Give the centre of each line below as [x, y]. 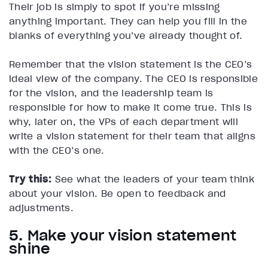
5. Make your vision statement [123, 235]
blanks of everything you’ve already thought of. [127, 35]
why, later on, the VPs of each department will [124, 121]
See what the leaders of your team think [153, 179]
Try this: [31, 179]
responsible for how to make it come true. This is [131, 107]
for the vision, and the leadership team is [111, 92]
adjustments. [42, 207]
